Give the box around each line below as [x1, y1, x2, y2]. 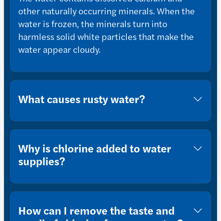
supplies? [18, 153, 65, 169]
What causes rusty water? [18, 91, 145, 107]
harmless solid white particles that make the [18, 30, 194, 43]
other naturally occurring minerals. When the [18, 4, 195, 17]
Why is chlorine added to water [18, 140, 171, 156]
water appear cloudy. [18, 43, 101, 56]
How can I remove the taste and [18, 202, 175, 219]
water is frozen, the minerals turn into [18, 17, 167, 30]
